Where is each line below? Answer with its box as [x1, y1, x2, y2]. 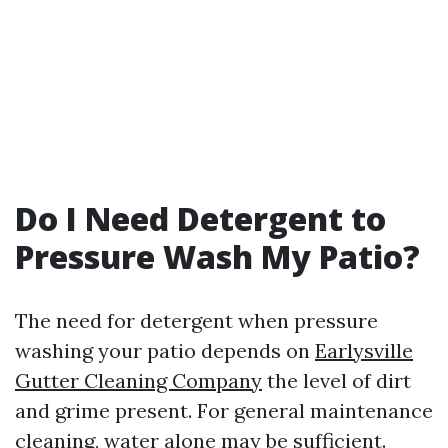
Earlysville [315, 338, 413, 363]
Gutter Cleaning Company [15, 368, 262, 393]
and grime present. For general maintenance [15, 398, 433, 423]
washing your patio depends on [15, 338, 315, 363]
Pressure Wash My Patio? [15, 235, 420, 278]
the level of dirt [262, 368, 411, 393]
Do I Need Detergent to [15, 197, 386, 240]
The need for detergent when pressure [15, 308, 378, 333]
